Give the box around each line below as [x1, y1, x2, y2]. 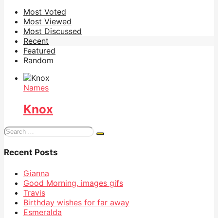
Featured [23, 45, 55, 55]
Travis [23, 187, 45, 198]
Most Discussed [23, 26, 82, 36]
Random [23, 55, 54, 65]
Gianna [23, 168, 49, 178]
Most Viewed [23, 16, 72, 26]
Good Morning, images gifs [23, 178, 123, 188]
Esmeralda [23, 207, 62, 217]
